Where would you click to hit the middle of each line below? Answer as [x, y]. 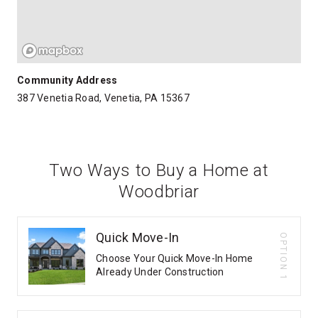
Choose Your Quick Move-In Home [175, 258]
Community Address [67, 80]
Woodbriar [159, 192]
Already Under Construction [160, 272]
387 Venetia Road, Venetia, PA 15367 [103, 98]
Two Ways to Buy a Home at [159, 170]
